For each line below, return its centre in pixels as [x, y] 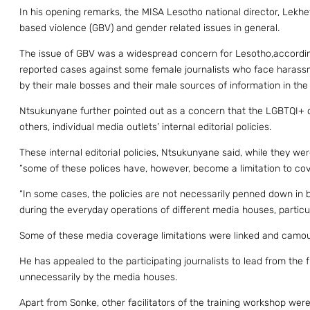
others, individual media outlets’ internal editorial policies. [145, 127]
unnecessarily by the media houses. [98, 277]
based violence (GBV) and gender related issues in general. [149, 28]
